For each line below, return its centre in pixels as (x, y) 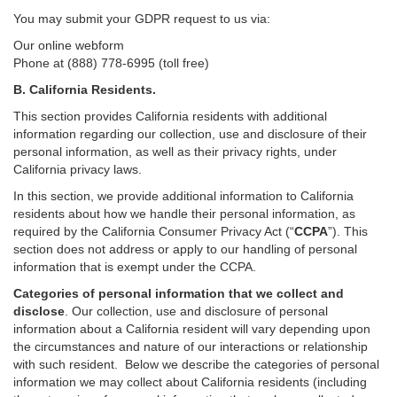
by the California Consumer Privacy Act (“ (179, 231)
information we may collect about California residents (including (190, 382)
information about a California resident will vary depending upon (192, 329)
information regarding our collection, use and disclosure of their (190, 134)
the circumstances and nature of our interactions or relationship (191, 346)
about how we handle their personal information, (205, 214)
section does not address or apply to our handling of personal (185, 249)
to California (320, 196)
